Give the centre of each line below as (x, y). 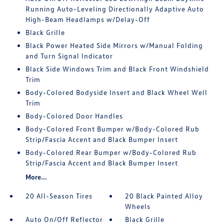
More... (36, 177)
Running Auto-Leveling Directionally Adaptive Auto (114, 9)
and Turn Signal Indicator (69, 56)
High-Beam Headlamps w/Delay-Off (87, 19)
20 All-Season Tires (59, 196)
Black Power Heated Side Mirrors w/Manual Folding (114, 45)
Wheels (138, 206)
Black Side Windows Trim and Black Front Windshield (117, 69)
